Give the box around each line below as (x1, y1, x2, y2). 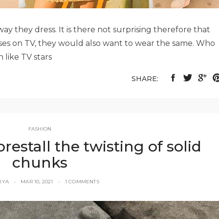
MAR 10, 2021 (21, 178, 53, 185)
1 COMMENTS (65, 178, 99, 185)
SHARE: (131, 74, 158, 83)
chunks (12, 153, 67, 172)
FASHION (28, 125, 52, 132)
